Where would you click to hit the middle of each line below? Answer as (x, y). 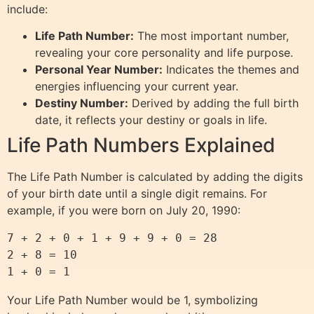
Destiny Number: (82, 103)
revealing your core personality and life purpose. (164, 52)
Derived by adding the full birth (213, 103)
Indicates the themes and (231, 69)
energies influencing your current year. (137, 86)
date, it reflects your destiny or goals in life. (151, 120)
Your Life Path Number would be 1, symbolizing (132, 300)
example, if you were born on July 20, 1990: (124, 210)
